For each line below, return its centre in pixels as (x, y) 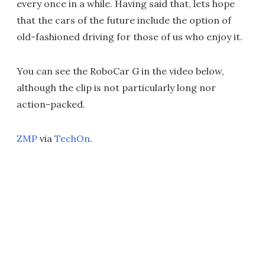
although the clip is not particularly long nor (116, 88)
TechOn (72, 138)
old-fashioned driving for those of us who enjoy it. (130, 37)
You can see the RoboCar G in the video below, (120, 71)
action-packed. (51, 104)
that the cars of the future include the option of (124, 20)
